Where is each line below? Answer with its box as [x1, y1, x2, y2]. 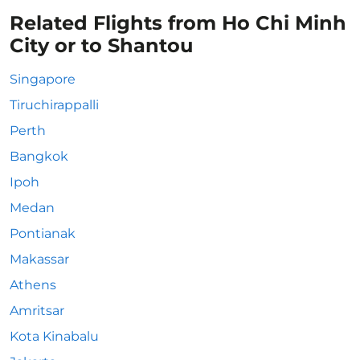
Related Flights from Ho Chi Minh [10, 11, 346, 35]
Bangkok [10, 149, 68, 164]
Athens [10, 277, 56, 292]
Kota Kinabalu [10, 329, 99, 344]
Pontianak [10, 226, 76, 241]
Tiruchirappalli [10, 97, 99, 112]
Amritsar [10, 303, 64, 318]
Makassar [10, 252, 69, 267]
